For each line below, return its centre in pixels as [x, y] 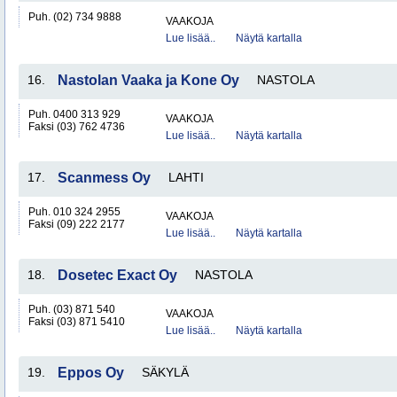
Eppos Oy [91, 373]
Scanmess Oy [104, 178]
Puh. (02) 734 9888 [75, 17]
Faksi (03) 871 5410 [77, 322]
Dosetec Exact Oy [117, 275]
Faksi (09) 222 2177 [77, 224]
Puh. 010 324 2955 [74, 212]
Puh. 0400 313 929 [74, 114]
